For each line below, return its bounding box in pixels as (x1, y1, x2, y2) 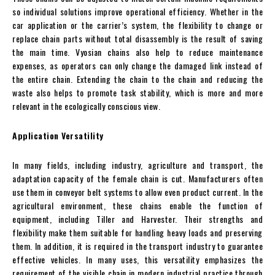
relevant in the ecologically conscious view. (12, 99, 160, 112)
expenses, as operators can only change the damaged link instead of (12, 58, 263, 72)
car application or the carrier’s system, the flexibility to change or (12, 18, 263, 31)
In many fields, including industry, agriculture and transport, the (12, 158, 263, 171)
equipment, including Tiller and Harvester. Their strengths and (12, 212, 263, 225)
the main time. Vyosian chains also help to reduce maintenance (12, 45, 263, 58)
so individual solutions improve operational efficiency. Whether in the (12, 4, 263, 18)
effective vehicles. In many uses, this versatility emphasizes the (12, 252, 263, 266)
